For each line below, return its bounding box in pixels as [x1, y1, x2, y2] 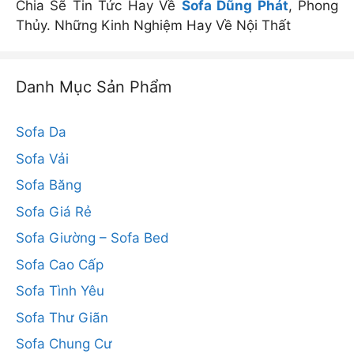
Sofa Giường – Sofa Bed [16, 230, 169, 246]
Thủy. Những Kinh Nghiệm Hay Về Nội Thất [16, 17, 291, 33]
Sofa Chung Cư [16, 336, 112, 352]
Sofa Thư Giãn [16, 309, 108, 326]
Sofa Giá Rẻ [16, 203, 92, 220]
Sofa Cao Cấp [16, 256, 104, 273]
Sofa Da [16, 124, 66, 140]
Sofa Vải [16, 150, 69, 167]
